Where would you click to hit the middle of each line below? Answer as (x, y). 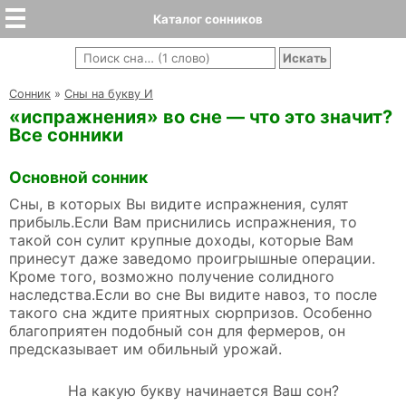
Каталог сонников (208, 19)
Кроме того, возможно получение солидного (172, 277)
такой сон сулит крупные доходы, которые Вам (181, 241)
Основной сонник (78, 178)
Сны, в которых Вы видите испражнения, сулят (179, 204)
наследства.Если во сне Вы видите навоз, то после (193, 295)
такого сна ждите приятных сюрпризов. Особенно (191, 313)
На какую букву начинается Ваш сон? (203, 391)
